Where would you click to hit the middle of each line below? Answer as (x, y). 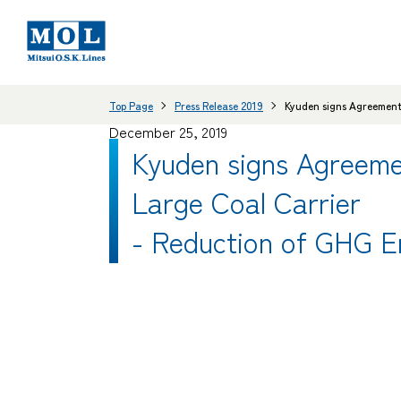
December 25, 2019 (168, 132)
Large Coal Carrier (246, 201)
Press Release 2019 (219, 105)
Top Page (131, 105)
